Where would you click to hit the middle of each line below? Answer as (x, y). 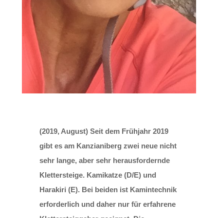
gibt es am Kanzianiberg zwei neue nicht (108, 146)
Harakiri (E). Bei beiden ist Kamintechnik (108, 190)
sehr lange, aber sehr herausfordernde (104, 161)
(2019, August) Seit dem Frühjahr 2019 (104, 131)
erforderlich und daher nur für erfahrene (107, 204)
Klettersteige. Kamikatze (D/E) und (98, 175)
